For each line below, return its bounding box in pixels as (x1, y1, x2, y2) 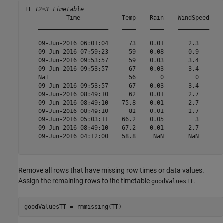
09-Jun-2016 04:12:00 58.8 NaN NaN (24, 132, 209, 140)
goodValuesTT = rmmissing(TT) (24, 203, 122, 210)
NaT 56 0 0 (24, 73, 209, 81)
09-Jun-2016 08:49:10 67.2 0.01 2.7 (24, 124, 209, 131)
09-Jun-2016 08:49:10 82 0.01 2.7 (24, 107, 209, 114)
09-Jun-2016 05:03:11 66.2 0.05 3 (24, 115, 209, 123)
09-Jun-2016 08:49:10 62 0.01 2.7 (24, 90, 209, 98)
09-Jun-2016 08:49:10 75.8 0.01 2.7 (24, 99, 209, 106)
